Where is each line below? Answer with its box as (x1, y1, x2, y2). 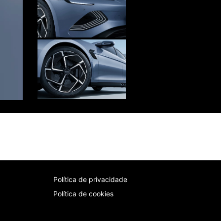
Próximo (150, 101, 182, 111)
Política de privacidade (53, 175, 127, 184)
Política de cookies (53, 189, 113, 198)
